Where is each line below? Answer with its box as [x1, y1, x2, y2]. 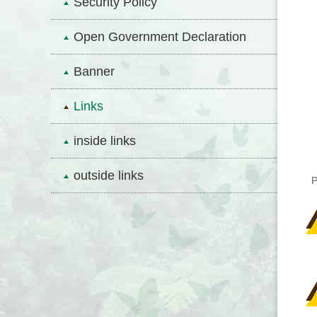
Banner [74, 64, 115, 79]
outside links [74, 168, 144, 183]
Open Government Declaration [74, 30, 246, 44]
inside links [74, 134, 136, 148]
